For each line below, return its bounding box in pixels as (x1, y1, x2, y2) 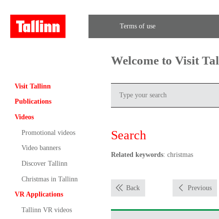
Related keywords (110, 151, 163, 158)
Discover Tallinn (21, 159, 67, 167)
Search (110, 128, 146, 142)
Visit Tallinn (14, 82, 51, 90)
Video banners (21, 144, 61, 152)
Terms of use (119, 22, 155, 30)
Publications (14, 98, 51, 106)
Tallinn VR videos (21, 206, 72, 214)
